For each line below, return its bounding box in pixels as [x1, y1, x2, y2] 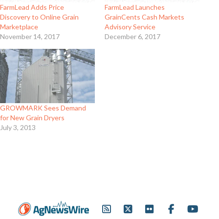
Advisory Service [105, 22, 155, 31]
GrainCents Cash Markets [105, 12, 184, 21]
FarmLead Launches [105, 2, 165, 11]
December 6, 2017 [105, 32, 160, 41]
